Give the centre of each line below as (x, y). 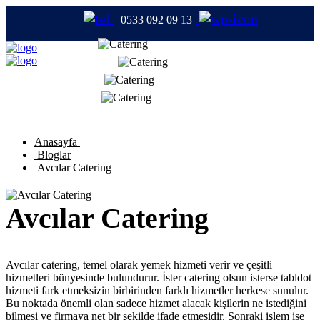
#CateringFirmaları (192, 44)
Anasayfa (57, 142)
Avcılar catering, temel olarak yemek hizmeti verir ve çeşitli (139, 265)
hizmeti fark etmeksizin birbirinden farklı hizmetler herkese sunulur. (157, 291)
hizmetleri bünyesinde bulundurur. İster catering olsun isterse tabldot (159, 278)
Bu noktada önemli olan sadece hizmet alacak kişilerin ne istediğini (156, 304)
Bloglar (52, 155)
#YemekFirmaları (192, 98)
